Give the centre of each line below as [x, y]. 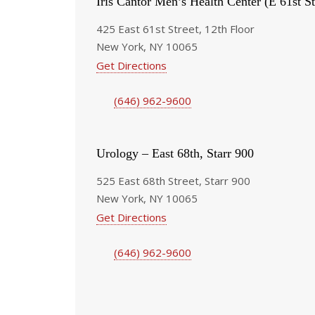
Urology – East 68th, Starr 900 [175, 153]
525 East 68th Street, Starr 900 [173, 180]
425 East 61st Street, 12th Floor [175, 28]
